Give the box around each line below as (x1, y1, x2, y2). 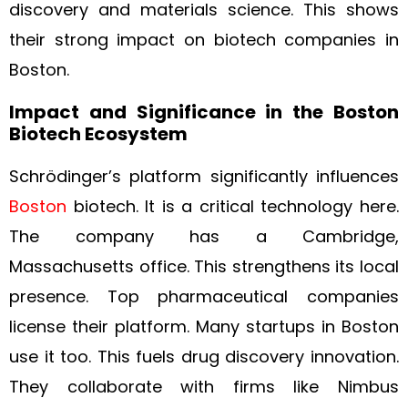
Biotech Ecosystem (9, 121, 188, 147)
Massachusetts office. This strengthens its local (9, 255, 399, 278)
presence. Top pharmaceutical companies (9, 285, 399, 308)
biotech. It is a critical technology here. (66, 195, 399, 218)
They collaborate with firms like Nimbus (9, 375, 399, 398)
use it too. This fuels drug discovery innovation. (9, 345, 399, 368)
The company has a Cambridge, (9, 225, 399, 248)
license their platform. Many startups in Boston (9, 315, 399, 338)
